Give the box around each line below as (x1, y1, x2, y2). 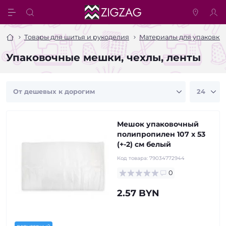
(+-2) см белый (117, 140, 171, 149)
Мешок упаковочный (117, 120, 199, 129)
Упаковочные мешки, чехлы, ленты (6, 51, 201, 64)
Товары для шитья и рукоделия (24, 33, 129, 41)
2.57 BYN (117, 188, 159, 199)
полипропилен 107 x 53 (117, 130, 205, 139)
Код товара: (117, 155, 149, 161)
